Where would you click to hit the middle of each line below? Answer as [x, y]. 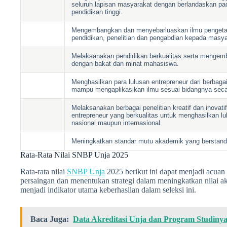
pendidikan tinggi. [97, 12]
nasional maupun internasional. [117, 123]
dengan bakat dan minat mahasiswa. [125, 64]
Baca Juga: [50, 219]
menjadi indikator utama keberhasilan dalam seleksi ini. [108, 190]
